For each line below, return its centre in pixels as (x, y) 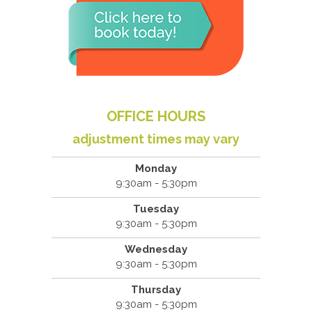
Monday (156, 169)
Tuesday (156, 209)
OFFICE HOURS (156, 117)
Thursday (156, 290)
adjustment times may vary (156, 139)
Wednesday (156, 250)
